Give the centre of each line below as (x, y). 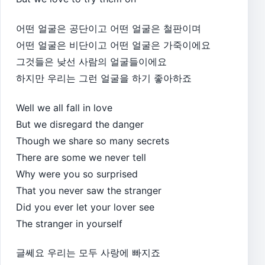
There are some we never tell (81, 157)
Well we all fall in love (64, 107)
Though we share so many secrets (93, 140)
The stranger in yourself (69, 223)
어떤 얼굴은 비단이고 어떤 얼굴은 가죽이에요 (113, 45)
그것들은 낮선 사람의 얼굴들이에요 (91, 61)
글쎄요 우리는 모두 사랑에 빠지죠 (88, 253)
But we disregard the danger (80, 124)
